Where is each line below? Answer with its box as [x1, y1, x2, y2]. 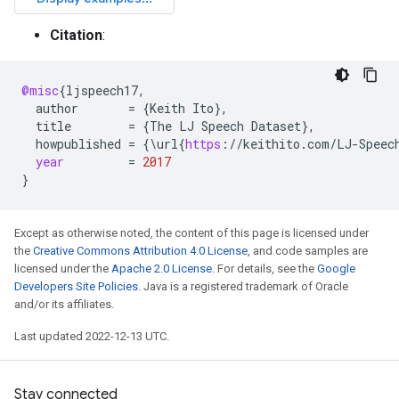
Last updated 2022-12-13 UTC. [14, 330, 169, 343]
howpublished [36, 135, 121, 152]
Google [317, 262, 355, 275]
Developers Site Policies [14, 280, 138, 293]
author [36, 100, 78, 117]
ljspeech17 [66, 82, 138, 99]
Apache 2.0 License [111, 262, 212, 275]
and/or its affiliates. [14, 297, 114, 311]
